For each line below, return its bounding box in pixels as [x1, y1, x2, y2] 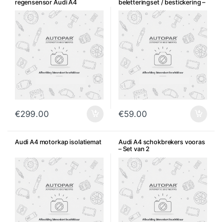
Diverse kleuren [118, 5, 164, 13]
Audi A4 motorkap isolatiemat [14, 138, 102, 146]
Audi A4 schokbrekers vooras [118, 138, 205, 146]
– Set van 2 [118, 145, 150, 153]
